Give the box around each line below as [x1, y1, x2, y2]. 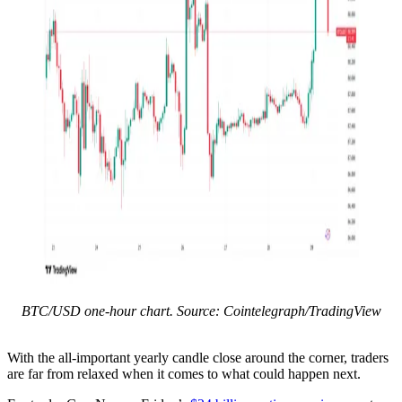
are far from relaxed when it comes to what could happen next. [7, 365, 361, 381]
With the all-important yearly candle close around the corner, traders [7, 349, 389, 365]
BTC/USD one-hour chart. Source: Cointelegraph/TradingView [21, 302, 381, 319]
